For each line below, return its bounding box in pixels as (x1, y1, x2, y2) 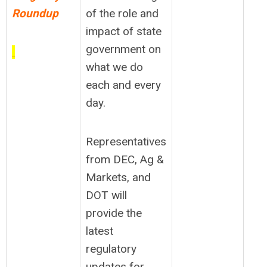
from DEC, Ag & (86, 153, 164, 166)
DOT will (86, 188, 127, 202)
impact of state (86, 24, 162, 38)
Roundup (12, 7, 61, 20)
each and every (86, 78, 161, 92)
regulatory (86, 242, 136, 256)
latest (86, 224, 113, 238)
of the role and (86, 7, 159, 20)
